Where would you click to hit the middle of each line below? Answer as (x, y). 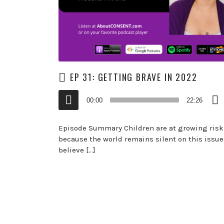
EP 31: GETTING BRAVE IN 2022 (134, 77)
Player (69, 106)
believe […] (77, 150)
